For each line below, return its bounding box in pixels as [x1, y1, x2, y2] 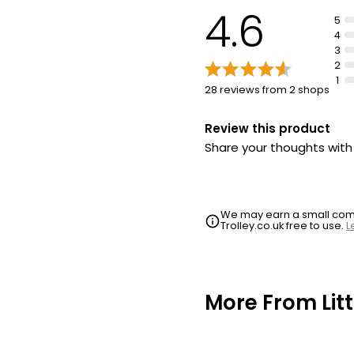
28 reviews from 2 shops [205, 81, 330, 97]
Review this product [205, 119, 330, 137]
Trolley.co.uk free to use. [220, 217, 347, 233]
